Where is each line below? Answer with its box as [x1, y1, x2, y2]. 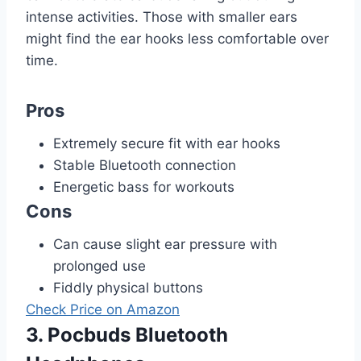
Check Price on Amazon [26, 301, 180, 317]
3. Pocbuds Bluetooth [26, 322, 228, 346]
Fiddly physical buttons [53, 279, 203, 296]
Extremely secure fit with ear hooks [53, 135, 280, 151]
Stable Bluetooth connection [53, 156, 236, 173]
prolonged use [53, 257, 146, 274]
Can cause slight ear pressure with [53, 235, 277, 252]
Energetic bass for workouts [53, 178, 234, 195]
